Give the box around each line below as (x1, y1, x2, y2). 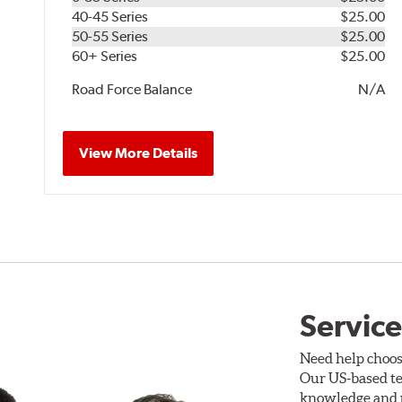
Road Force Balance (72, 80, 193, 98)
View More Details (79, 144, 198, 162)
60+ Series (72, 47, 138, 65)
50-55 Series (72, 27, 149, 45)
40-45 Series (72, 7, 149, 25)
